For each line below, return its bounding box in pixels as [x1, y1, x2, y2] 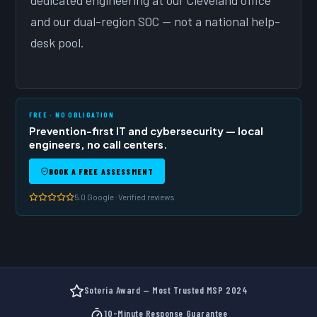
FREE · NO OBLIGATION [29, 110, 115, 120]
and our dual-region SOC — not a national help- [30, 13, 281, 30]
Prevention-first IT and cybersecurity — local [29, 125, 264, 138]
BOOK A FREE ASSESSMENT [48, 166, 154, 177]
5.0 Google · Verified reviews [74, 192, 175, 202]
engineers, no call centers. [29, 138, 168, 151]
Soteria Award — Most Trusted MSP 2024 [83, 284, 248, 296]
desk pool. [30, 35, 84, 51]
